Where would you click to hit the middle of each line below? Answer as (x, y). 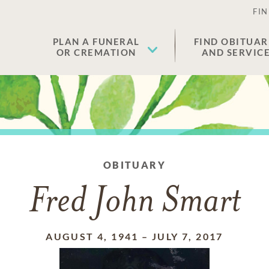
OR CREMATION (96, 52)
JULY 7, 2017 (188, 236)
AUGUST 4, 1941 (92, 236)
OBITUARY (134, 165)
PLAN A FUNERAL (96, 41)
